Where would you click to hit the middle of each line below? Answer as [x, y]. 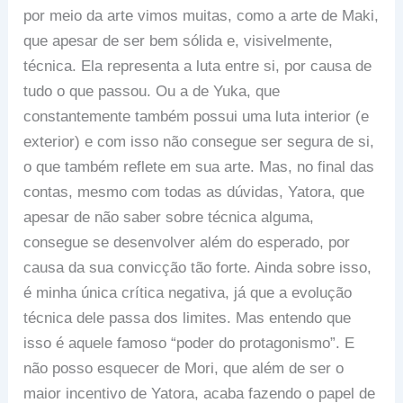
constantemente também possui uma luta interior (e [197, 117]
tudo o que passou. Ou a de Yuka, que [152, 92]
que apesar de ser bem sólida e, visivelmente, [179, 41]
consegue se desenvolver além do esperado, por [187, 243]
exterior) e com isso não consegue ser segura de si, [199, 142]
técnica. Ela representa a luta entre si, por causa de [198, 67]
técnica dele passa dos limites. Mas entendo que [188, 318]
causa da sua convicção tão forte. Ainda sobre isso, [198, 268]
